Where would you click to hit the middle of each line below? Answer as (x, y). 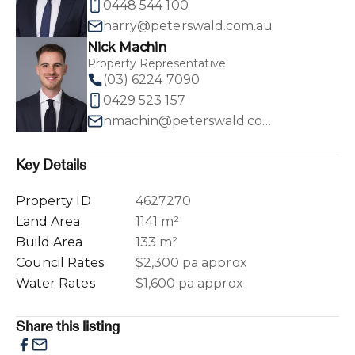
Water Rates (55, 283)
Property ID (53, 200)
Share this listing (68, 326)
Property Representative (157, 63)
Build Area (50, 242)
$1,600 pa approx (189, 283)
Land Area (48, 221)
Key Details (52, 164)
